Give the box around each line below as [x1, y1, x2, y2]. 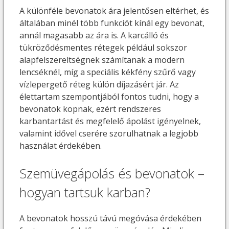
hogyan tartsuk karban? [19, 183, 150, 201]
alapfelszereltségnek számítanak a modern [19, 54, 185, 65]
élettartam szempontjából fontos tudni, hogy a [19, 90, 199, 102]
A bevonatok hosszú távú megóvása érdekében [19, 213, 201, 224]
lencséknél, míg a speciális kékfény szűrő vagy [19, 66, 196, 78]
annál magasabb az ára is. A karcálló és [19, 29, 169, 41]
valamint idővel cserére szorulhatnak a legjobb [19, 127, 198, 139]
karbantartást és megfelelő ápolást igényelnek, [19, 115, 201, 127]
